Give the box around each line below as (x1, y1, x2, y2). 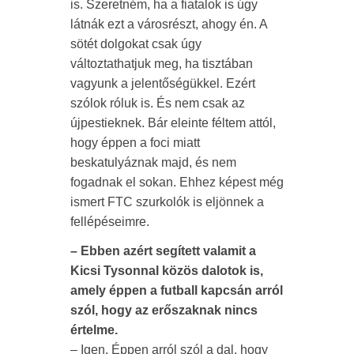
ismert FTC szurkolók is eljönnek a (70, 194, 264, 209)
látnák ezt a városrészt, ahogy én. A (70, 17, 267, 31)
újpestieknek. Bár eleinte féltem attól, (70, 115, 276, 130)
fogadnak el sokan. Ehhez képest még (70, 175, 284, 189)
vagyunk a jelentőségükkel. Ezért (70, 76, 255, 90)
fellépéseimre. (70, 214, 149, 228)
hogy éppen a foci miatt (70, 135, 200, 149)
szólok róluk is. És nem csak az (70, 96, 245, 110)
